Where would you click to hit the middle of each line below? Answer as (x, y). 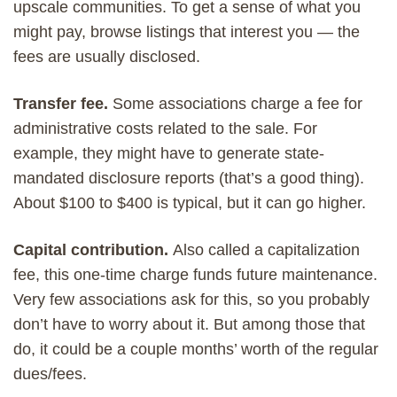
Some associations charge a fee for (237, 103)
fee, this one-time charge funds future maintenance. (195, 274)
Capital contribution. (93, 249)
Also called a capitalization (266, 249)
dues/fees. (50, 374)
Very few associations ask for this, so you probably (191, 299)
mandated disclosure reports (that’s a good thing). (189, 178)
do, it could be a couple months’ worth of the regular (196, 349)
